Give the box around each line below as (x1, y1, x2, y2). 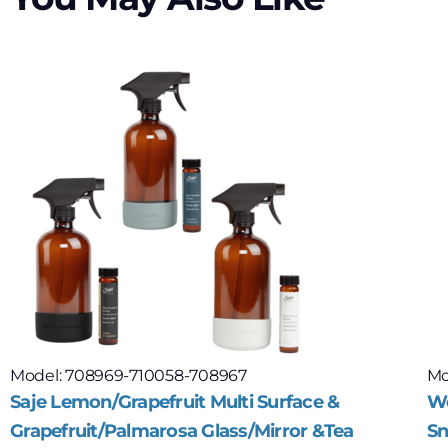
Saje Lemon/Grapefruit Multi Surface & (10, 391, 340, 414)
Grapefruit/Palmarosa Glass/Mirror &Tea (10, 420, 354, 443)
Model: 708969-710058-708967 (10, 366, 247, 386)
